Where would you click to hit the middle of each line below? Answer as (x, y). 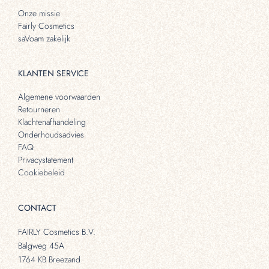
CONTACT (37, 208)
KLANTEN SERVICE (53, 74)
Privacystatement (46, 160)
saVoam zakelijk (44, 38)
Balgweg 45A (41, 246)
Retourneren (39, 110)
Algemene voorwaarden (59, 97)
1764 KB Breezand (49, 260)
